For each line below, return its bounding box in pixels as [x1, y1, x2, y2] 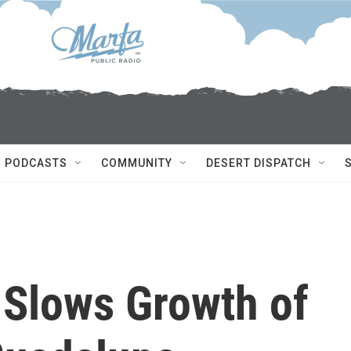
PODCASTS [5, 157, 67, 169]
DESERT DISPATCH [206, 157, 311, 169]
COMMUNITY [101, 157, 172, 169]
